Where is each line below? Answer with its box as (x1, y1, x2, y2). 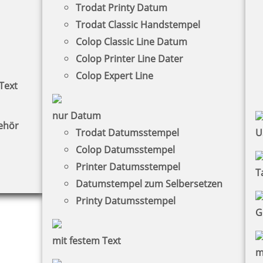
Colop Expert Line (75, 69, 153, 82)
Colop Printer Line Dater (75, 52, 183, 65)
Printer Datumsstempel (75, 160, 180, 173)
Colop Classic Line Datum (75, 35, 187, 48)
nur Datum (52, 109, 101, 122)
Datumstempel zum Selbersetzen (75, 177, 222, 190)
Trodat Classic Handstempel (75, 18, 200, 31)
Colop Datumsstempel (75, 143, 175, 156)
